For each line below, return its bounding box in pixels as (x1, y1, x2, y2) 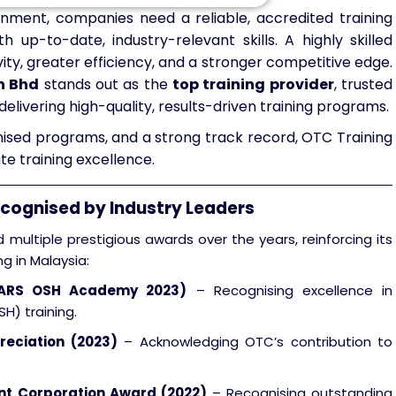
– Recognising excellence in (187, 281, 393, 300)
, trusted (333, 74, 393, 95)
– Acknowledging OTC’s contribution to (117, 332, 392, 351)
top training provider (171, 74, 334, 95)
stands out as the (39, 74, 172, 95)
